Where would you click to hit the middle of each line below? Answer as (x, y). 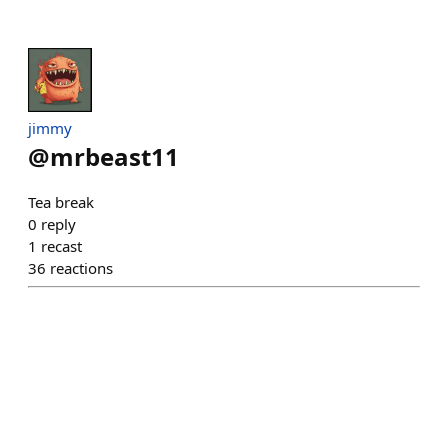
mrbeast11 (114, 156)
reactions (81, 267)
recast (61, 245)
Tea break (61, 201)
